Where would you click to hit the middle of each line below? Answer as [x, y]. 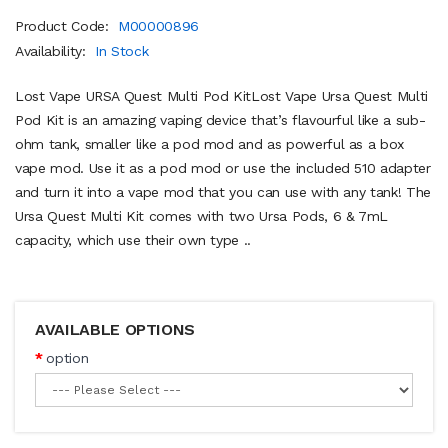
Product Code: [64, 25]
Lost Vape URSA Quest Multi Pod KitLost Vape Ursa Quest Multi [221, 95]
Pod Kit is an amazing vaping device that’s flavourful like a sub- [220, 119]
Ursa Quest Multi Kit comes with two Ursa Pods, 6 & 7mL [202, 215]
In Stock [122, 50]
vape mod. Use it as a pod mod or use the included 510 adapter [223, 167]
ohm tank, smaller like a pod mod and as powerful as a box [210, 143]
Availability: [53, 50]
